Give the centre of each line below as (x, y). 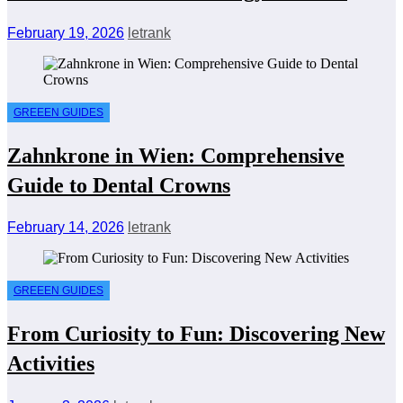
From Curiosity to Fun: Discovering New (196, 334)
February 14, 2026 (66, 228)
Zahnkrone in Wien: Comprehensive (176, 155)
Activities (51, 364)
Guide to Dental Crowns (119, 185)
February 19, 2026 (66, 32)
